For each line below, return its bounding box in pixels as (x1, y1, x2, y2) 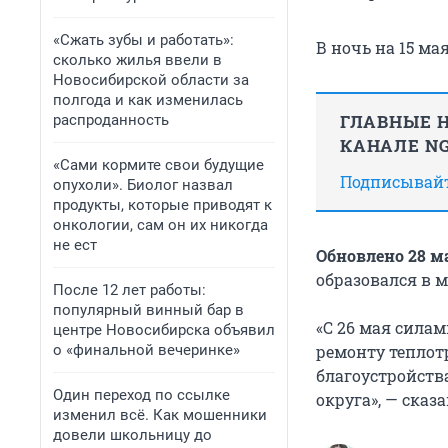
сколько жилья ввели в (53, 51, 222, 69)
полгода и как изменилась (53, 91, 243, 109)
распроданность (53, 111, 169, 129)
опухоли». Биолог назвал (53, 176, 233, 194)
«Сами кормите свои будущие (53, 156, 264, 174)
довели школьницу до (53, 426, 212, 444)
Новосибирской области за (53, 71, 249, 89)
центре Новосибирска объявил (53, 321, 275, 339)
